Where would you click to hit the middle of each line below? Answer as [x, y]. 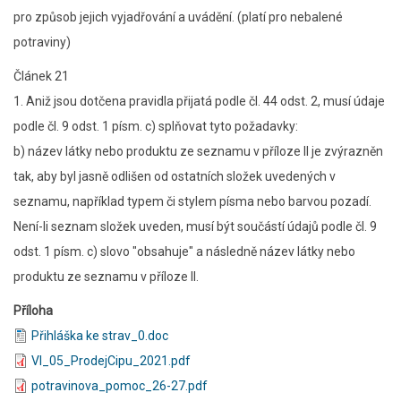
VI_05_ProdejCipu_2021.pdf [111, 361]
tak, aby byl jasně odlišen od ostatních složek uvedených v [175, 176]
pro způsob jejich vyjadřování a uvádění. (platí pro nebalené [178, 17]
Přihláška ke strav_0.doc [100, 336]
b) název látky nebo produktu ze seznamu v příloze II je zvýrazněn [198, 151]
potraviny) [42, 42]
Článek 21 [41, 76]
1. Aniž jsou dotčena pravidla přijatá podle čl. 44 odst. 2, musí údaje [199, 101]
